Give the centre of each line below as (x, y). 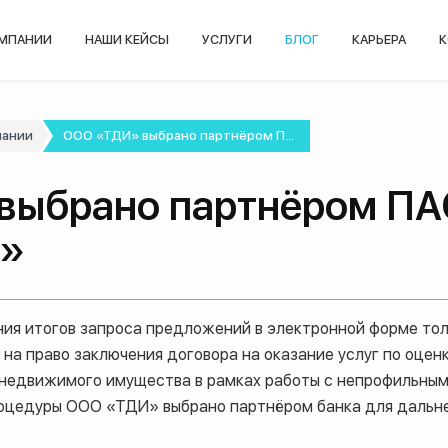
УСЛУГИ (227, 40)
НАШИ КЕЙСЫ (127, 40)
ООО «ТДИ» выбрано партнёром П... (179, 135)
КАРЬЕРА (379, 40)
